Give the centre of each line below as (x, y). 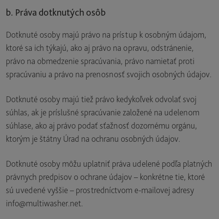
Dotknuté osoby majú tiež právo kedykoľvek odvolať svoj (101, 99)
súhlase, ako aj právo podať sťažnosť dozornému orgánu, (101, 125)
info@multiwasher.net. (44, 203)
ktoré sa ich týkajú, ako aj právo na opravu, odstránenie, (100, 48)
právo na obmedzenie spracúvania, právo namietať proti (100, 61)
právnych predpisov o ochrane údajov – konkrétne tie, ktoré (105, 177)
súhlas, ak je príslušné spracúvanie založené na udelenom (103, 112)
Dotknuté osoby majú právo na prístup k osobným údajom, (106, 34)
